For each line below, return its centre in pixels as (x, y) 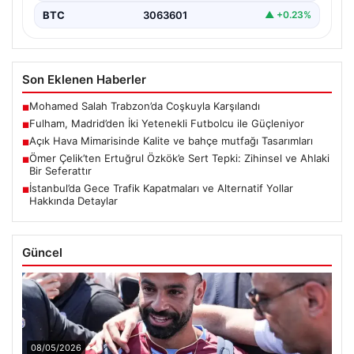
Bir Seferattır (60, 170)
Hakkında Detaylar (73, 200)
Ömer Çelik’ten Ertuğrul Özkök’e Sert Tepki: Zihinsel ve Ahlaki (179, 158)
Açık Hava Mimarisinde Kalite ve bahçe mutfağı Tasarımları (171, 140)
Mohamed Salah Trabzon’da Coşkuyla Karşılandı (145, 105)
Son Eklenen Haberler (84, 79)
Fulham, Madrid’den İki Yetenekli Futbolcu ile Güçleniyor (167, 123)
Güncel (42, 252)
